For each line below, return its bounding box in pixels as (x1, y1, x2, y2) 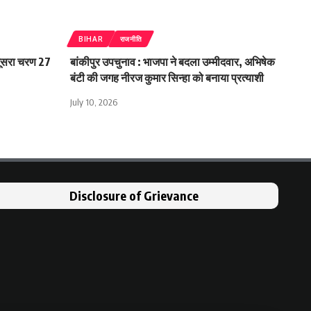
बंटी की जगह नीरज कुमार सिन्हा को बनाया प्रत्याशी (70, 70, 264, 85)
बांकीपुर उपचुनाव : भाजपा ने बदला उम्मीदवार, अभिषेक (70, 54, 275, 69)
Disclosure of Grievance (69, 187, 199, 203)
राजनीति (119, 34, 142, 43)
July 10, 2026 (70, 96, 117, 108)
